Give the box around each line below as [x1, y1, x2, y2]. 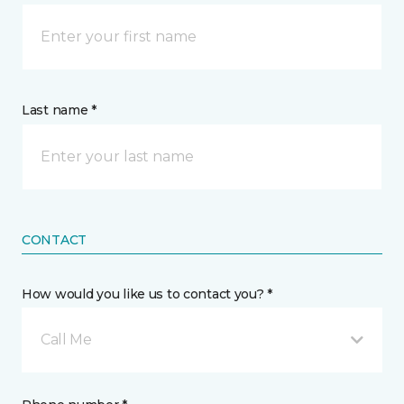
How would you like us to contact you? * [22, 286, 273, 302]
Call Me [41, 331, 92, 348]
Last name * [22, 102, 96, 118]
